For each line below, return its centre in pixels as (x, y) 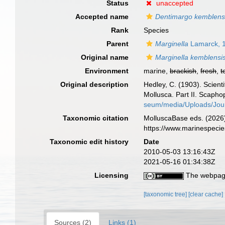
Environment (107, 71)
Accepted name (102, 17)
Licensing (112, 175)
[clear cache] (206, 194)
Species (156, 30)
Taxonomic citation (96, 118)
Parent (118, 44)
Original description (95, 84)
